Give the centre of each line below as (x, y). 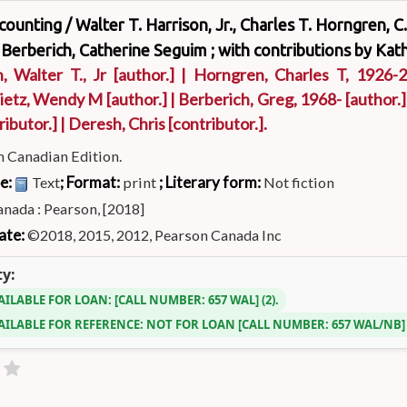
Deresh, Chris (117, 123)
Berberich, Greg (236, 99)
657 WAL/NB (367, 324)
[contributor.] (215, 123)
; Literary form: (212, 182)
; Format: (92, 182)
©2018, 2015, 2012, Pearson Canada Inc (155, 234)
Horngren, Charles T (269, 74)
